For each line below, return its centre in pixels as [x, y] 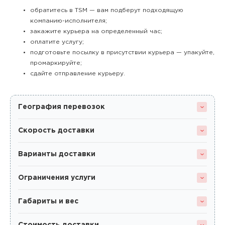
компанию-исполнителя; [69, 21]
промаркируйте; [56, 63]
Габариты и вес [48, 201]
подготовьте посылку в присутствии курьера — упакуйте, [122, 52]
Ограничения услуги [57, 178]
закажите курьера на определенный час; [96, 31]
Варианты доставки [57, 154]
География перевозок [62, 107]
